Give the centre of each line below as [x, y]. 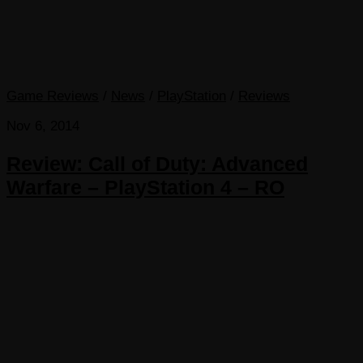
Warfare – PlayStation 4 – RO [145, 187]
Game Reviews [53, 96]
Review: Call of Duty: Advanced [157, 163]
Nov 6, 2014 [43, 126]
